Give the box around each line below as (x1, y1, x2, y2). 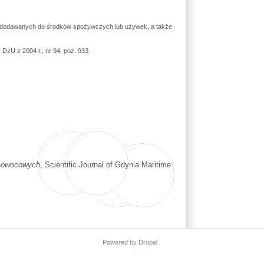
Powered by (102, 239, 138, 246)
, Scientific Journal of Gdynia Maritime (39, 160, 171, 170)
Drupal (138, 239, 157, 246)
